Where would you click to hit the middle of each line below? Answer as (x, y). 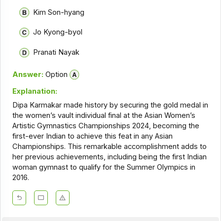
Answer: (28, 74)
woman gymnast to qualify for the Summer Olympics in (104, 167)
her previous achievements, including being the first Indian (109, 157)
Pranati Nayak (56, 52)
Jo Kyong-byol (57, 32)
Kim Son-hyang (58, 12)
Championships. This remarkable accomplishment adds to (109, 147)
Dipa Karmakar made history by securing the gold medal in (110, 105)
